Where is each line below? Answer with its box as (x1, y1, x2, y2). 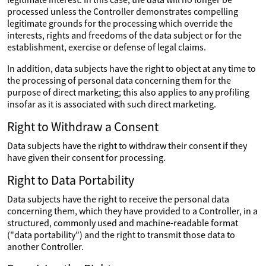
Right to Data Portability (7, 172, 134, 188)
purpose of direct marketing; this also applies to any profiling (7, 86, 249, 98)
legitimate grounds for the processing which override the (7, 17, 233, 29)
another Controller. (7, 240, 84, 252)
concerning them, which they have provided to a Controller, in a (7, 205, 258, 217)
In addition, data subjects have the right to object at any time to (7, 62, 256, 74)
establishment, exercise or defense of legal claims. (7, 41, 206, 53)
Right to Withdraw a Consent (7, 119, 159, 135)
